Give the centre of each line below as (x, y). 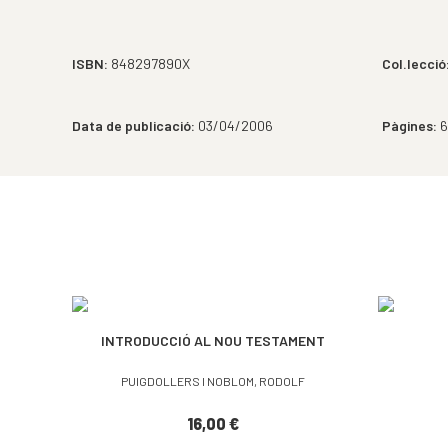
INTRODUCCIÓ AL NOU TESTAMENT (213, 341)
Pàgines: (409, 126)
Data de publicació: (133, 126)
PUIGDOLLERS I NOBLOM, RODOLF (213, 381)
